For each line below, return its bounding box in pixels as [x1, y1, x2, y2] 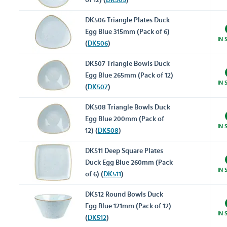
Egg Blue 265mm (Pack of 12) [85, 72, 173, 80]
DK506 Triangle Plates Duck [85, 17, 170, 24]
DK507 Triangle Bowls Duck [85, 60, 170, 68]
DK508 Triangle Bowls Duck [85, 104, 170, 111]
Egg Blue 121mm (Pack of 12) [85, 203, 171, 210]
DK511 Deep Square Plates [85, 147, 163, 155]
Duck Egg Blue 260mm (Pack [85, 159, 173, 167]
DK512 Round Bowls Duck [85, 191, 163, 199]
